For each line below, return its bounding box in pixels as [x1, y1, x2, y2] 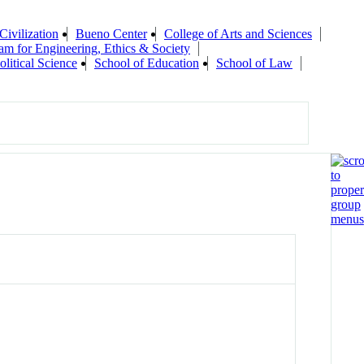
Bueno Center [76, 27, 147, 41]
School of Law [216, 56, 292, 71]
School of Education [94, 56, 199, 71]
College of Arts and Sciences [164, 27, 312, 41]
